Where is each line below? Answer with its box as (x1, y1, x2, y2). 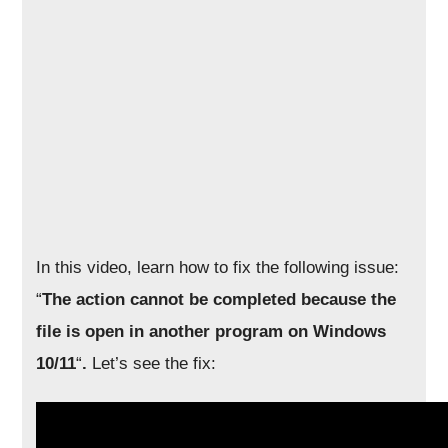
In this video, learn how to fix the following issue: (36, 258, 400, 277)
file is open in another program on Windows (36, 322, 387, 341)
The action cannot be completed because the (42, 290, 397, 309)
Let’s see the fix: (87, 354, 217, 373)
